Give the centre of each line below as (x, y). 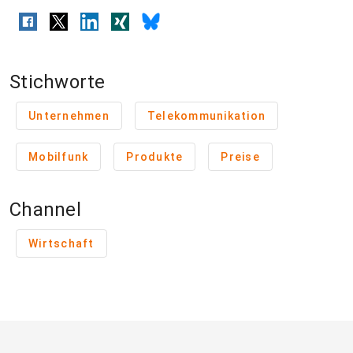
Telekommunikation (206, 116)
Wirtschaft (61, 244)
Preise (240, 157)
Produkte (155, 157)
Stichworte (58, 82)
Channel (45, 210)
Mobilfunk (59, 157)
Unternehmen (69, 116)
